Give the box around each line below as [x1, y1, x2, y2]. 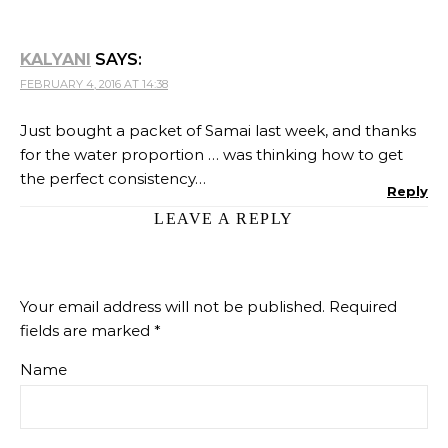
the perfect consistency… [20, 169, 206, 189]
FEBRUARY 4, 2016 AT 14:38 [20, 77, 168, 92]
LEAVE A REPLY [154, 210, 294, 228]
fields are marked [20, 321, 154, 341]
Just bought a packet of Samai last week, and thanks [20, 121, 416, 141]
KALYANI [20, 50, 91, 70]
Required [329, 297, 397, 317]
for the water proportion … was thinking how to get [20, 145, 403, 165]
